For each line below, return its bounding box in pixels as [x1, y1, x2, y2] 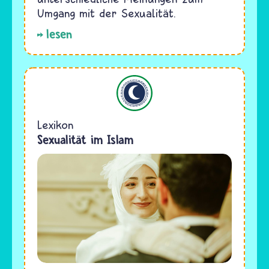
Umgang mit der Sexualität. [37, 6, 176, 20]
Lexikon [37, 118, 74, 132]
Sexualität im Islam [37, 132, 133, 148]
